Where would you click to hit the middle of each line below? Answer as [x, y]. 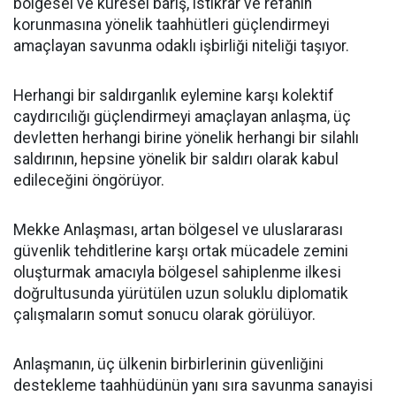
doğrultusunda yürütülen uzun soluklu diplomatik [181, 293]
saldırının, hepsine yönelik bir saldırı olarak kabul [176, 159]
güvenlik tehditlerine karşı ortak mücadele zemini [181, 251]
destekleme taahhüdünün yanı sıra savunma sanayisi [193, 385]
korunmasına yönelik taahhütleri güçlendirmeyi [171, 25]
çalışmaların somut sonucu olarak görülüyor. [164, 315]
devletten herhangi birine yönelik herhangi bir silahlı [186, 138]
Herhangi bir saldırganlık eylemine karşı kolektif [174, 95]
